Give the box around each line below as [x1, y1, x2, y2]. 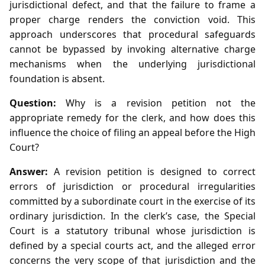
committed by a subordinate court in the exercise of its [9, 194, 256, 208]
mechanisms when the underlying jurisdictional [9, 57, 256, 70]
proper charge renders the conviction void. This [9, 12, 256, 26]
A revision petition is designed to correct [48, 164, 256, 178]
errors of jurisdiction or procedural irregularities [9, 179, 256, 193]
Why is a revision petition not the [56, 96, 256, 109]
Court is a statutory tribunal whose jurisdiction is [9, 224, 256, 237]
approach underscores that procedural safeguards [9, 27, 256, 41]
